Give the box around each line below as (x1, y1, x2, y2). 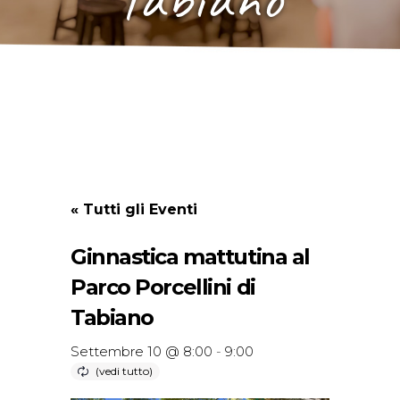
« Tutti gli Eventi (71, 201, 197, 218)
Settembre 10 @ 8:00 (71, 343, 212, 360)
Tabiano (71, 304, 154, 330)
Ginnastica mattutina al (71, 244, 310, 270)
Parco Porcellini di (71, 274, 255, 300)
